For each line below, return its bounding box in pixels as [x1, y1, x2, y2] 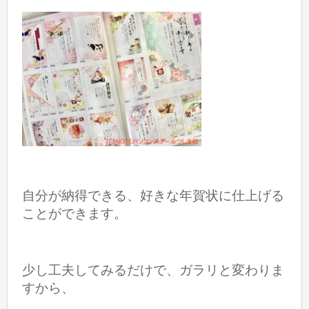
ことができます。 [22, 206, 128, 221]
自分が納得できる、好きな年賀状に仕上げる [22, 188, 285, 203]
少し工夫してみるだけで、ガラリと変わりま [22, 262, 285, 277]
